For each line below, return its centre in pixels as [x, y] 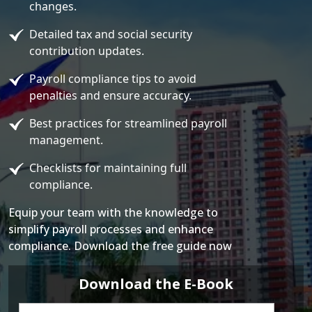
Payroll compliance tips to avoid [113, 79]
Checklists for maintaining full [108, 168]
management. [66, 140]
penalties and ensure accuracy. [110, 95]
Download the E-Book [156, 284]
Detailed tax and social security [111, 34]
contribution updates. [87, 51]
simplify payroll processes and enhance [111, 229]
